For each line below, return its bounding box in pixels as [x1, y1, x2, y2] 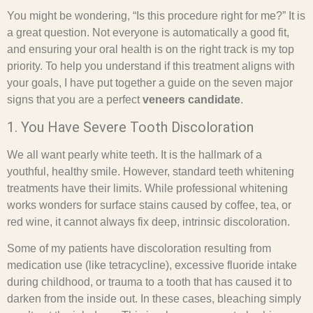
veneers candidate [143, 94, 240, 106]
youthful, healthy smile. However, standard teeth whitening [7, 165, 294, 177]
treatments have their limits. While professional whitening [7, 182, 288, 194]
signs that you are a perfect [7, 94, 143, 106]
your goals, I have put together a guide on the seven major [7, 77, 293, 89]
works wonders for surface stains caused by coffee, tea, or [7, 198, 291, 211]
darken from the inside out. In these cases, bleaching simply [7, 293, 301, 305]
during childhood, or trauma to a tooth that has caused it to [7, 276, 292, 289]
